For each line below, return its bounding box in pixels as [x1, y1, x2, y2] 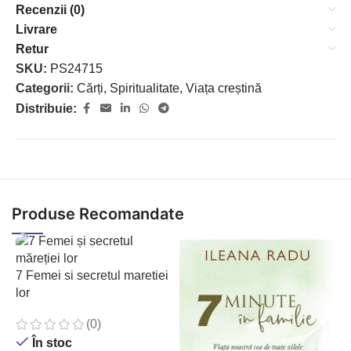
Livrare [16, 23, 57, 36]
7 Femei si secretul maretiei [16, 269, 168, 282]
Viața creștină [186, 81, 262, 95]
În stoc [31, 336, 72, 349]
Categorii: [16, 81, 74, 95]
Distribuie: [16, 102, 77, 115]
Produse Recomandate [12, 204, 184, 223]
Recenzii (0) [16, 3, 85, 16]
